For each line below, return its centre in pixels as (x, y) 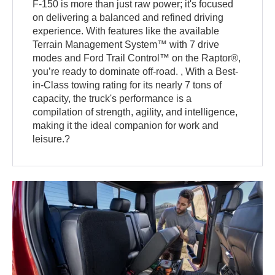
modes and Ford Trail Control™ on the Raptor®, (137, 58)
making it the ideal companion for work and (126, 126)
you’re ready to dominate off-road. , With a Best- (136, 72)
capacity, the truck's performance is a (112, 99)
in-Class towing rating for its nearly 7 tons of (127, 85)
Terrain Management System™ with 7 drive (126, 45)
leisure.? (52, 139)
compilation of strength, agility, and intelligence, (135, 112)
